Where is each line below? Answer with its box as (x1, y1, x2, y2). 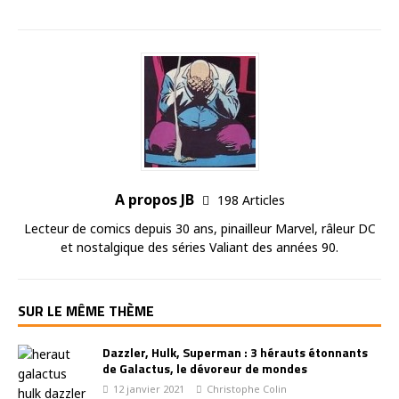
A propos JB (114, 189, 198, 209)
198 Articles (216, 191, 285, 208)
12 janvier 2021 (113, 381, 184, 395)
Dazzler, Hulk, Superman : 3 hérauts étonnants (102, 342, 368, 362)
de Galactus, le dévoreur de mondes (102, 358, 307, 378)
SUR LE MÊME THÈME (18, 299, 154, 322)
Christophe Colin (207, 381, 287, 395)
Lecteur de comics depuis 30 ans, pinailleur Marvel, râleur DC (23, 219, 376, 237)
